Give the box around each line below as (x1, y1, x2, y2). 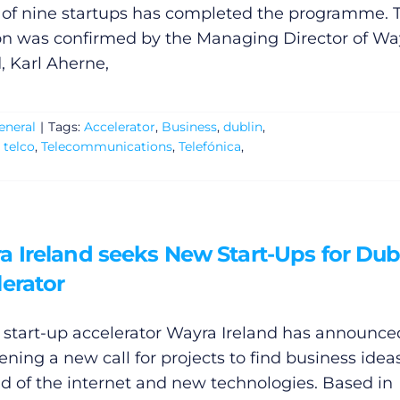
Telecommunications (40, 138, 172, 155)
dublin (222, 119, 262, 136)
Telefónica (178, 138, 241, 155)
